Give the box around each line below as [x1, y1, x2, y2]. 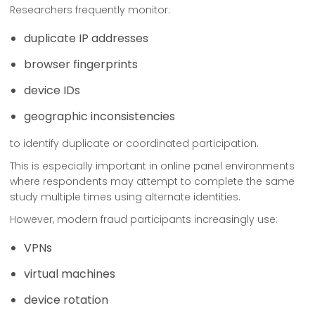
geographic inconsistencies [24, 108, 175, 124]
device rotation [24, 292, 108, 308]
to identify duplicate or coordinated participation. [10, 136, 259, 150]
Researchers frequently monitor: [10, 3, 170, 17]
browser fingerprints [24, 56, 138, 72]
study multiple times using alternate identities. [10, 190, 240, 204]
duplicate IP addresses [24, 30, 148, 46]
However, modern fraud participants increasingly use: [10, 212, 278, 226]
